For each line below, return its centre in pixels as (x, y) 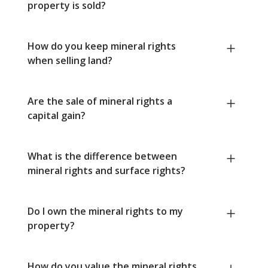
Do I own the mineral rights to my (105, 211)
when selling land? (70, 61)
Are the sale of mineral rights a (100, 101)
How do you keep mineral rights (102, 46)
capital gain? (57, 116)
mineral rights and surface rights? (106, 171)
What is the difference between (102, 156)
